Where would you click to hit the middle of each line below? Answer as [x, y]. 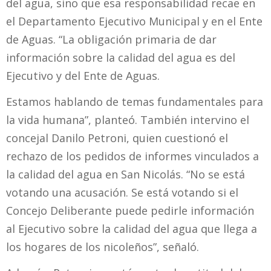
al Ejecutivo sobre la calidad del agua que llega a [132, 228]
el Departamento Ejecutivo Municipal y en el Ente [134, 21]
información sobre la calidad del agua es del [121, 57]
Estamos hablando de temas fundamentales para [135, 101]
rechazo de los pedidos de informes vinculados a [132, 156]
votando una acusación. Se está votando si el [122, 192]
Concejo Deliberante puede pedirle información [130, 210]
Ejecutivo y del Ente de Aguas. [83, 75]
